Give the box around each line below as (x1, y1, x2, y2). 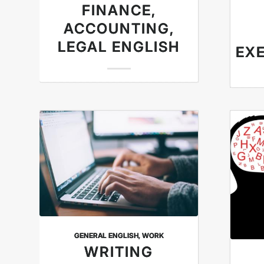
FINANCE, (81, 2, 156, 19)
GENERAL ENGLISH (74, 232, 138, 240)
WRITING (84, 243, 154, 261)
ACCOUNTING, (63, 20, 174, 38)
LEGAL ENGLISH (58, 38, 180, 56)
